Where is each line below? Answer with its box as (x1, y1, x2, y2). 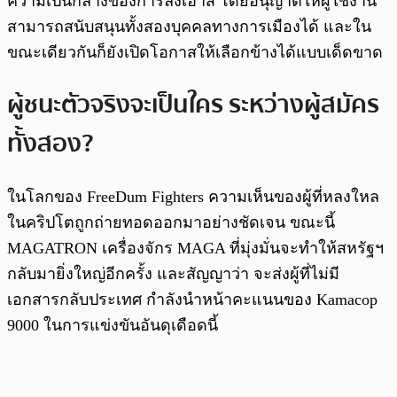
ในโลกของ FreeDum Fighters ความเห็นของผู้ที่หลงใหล (7, 188, 379, 206)
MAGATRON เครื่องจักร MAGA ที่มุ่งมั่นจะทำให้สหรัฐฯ (7, 239, 384, 258)
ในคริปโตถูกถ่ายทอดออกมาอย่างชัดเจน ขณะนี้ (7, 214, 335, 232)
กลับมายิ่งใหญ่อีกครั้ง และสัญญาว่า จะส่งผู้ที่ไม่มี (7, 265, 339, 284)
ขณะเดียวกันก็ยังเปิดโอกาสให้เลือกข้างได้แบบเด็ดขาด (7, 43, 383, 61)
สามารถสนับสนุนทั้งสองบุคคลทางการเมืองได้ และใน (7, 17, 371, 35)
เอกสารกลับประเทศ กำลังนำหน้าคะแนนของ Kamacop (7, 291, 378, 309)
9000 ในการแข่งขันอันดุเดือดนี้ (7, 316, 218, 335)
